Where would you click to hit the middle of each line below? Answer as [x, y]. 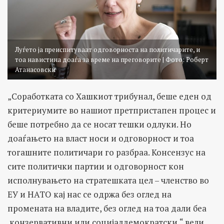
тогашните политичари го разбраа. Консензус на [106, 152]
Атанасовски [35, 70]
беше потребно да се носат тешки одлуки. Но [99, 124]
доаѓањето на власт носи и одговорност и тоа [101, 138]
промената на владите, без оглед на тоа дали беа [107, 208]
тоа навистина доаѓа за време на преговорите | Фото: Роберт [112, 60]
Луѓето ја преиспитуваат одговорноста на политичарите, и [107, 50]
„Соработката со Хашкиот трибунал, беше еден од [109, 96]
